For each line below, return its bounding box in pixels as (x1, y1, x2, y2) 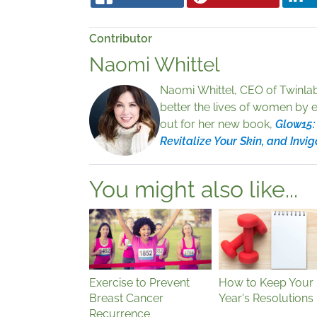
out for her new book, (160, 117, 275, 132)
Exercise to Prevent (89, 276, 190, 290)
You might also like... (89, 176, 298, 203)
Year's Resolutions (218, 292, 313, 306)
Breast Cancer (89, 292, 163, 306)
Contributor (89, 32, 152, 46)
